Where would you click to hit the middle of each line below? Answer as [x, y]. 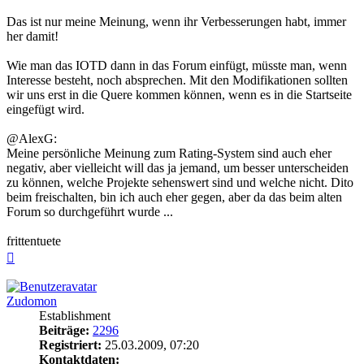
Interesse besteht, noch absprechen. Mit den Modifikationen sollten [177, 80]
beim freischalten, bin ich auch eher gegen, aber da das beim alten [174, 197]
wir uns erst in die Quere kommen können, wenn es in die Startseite [179, 95]
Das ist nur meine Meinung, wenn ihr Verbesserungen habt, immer [176, 22]
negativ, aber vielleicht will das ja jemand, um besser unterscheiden [178, 168]
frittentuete [34, 241]
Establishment [75, 316]
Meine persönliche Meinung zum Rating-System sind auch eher [169, 154]
